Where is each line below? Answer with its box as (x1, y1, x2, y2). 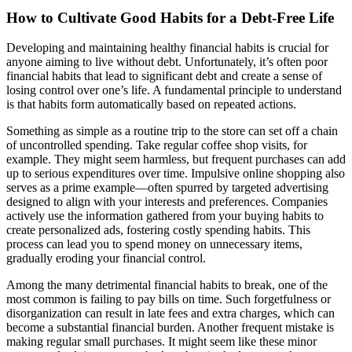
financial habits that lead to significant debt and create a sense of (6, 69, 322, 83)
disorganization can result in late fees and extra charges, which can (6, 306, 335, 321)
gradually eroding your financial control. (6, 251, 206, 266)
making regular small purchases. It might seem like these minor (6, 335, 317, 349)
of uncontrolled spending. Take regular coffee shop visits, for (6, 138, 307, 152)
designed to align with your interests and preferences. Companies (6, 195, 328, 209)
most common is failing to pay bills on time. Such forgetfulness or (6, 292, 331, 306)
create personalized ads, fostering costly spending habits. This (6, 223, 310, 237)
